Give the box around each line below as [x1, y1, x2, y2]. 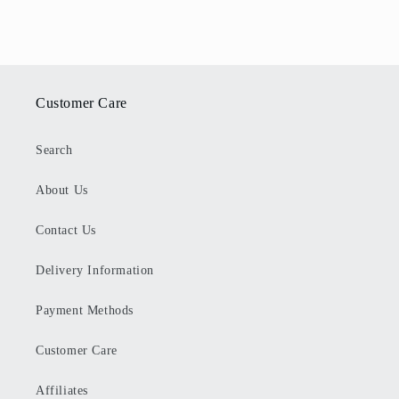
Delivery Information [36, 264, 154, 278]
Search [36, 143, 73, 158]
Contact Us [36, 224, 96, 238]
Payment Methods [36, 304, 134, 318]
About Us [36, 183, 88, 198]
